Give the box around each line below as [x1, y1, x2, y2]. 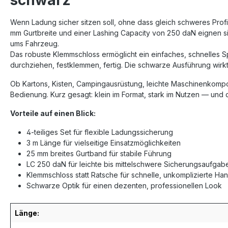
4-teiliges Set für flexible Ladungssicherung [26, 128, 173, 136]
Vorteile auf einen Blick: [10, 109, 96, 118]
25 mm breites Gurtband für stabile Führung [26, 149, 172, 158]
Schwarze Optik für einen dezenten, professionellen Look [26, 181, 222, 190]
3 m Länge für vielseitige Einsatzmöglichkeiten [26, 138, 181, 147]
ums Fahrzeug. [10, 39, 61, 48]
